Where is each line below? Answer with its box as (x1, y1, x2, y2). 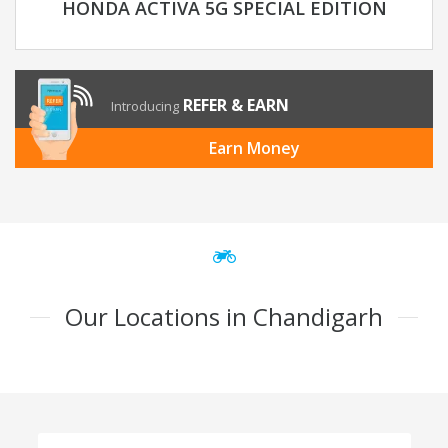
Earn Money (208, 137, 300, 160)
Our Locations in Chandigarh (65, 300, 383, 334)
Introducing (111, 97, 179, 116)
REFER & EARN (183, 94, 289, 117)
